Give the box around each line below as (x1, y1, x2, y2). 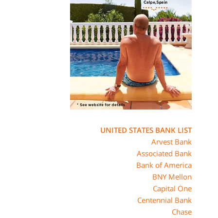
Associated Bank (137, 148, 192, 158)
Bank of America (136, 160, 192, 170)
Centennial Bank (137, 195, 192, 205)
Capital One (153, 183, 192, 193)
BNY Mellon (152, 172, 192, 182)
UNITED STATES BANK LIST (100, 125, 192, 135)
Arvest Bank (151, 137, 192, 146)
